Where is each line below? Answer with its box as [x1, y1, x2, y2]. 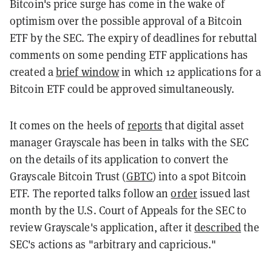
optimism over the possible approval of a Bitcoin [10, 14, 242, 29]
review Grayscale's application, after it [10, 220, 195, 235]
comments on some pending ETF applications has [10, 48, 248, 63]
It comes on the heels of [10, 118, 127, 133]
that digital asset [162, 118, 245, 133]
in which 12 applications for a [119, 65, 262, 80]
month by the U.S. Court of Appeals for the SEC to [10, 203, 246, 218]
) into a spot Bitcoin [152, 169, 247, 184]
